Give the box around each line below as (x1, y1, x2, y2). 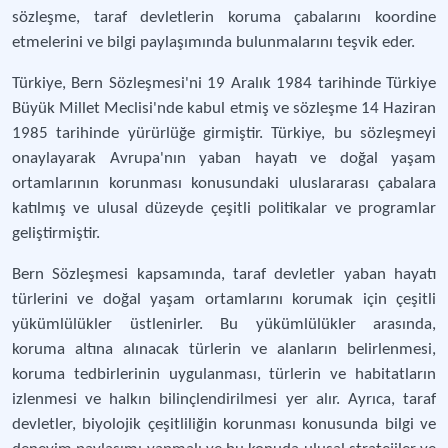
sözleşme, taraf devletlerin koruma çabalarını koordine (12, 9, 436, 26)
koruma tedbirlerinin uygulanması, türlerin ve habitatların (12, 366, 436, 383)
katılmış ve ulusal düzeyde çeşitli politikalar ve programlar (12, 200, 436, 217)
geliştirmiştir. (12, 225, 100, 242)
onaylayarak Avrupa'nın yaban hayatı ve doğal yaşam (12, 150, 436, 167)
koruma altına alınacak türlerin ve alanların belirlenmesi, (12, 341, 436, 358)
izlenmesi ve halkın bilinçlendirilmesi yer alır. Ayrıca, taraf (12, 391, 436, 408)
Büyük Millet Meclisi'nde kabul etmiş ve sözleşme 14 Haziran (12, 100, 436, 117)
